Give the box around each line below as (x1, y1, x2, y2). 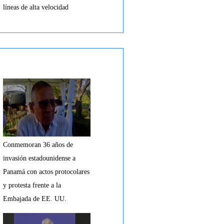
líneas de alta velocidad (3, 3, 68, 11)
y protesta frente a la (3, 181, 61, 189)
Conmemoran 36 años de (3, 141, 73, 148)
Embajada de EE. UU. (3, 195, 66, 202)
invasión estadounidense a (3, 154, 75, 162)
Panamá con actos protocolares (3, 168, 89, 175)
